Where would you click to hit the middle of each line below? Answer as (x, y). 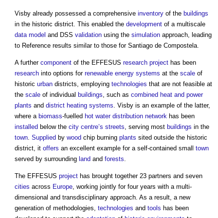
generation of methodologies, (56, 208)
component (56, 63)
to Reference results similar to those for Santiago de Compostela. (107, 46)
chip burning (100, 138)
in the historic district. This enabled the (70, 24)
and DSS (60, 35)
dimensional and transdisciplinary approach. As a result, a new (102, 198)
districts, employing (82, 84)
